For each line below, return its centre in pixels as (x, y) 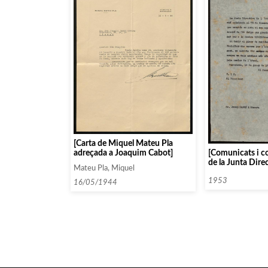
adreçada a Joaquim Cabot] (123, 153)
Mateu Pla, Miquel (104, 168)
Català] (220, 172)
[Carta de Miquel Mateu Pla (123, 143)
